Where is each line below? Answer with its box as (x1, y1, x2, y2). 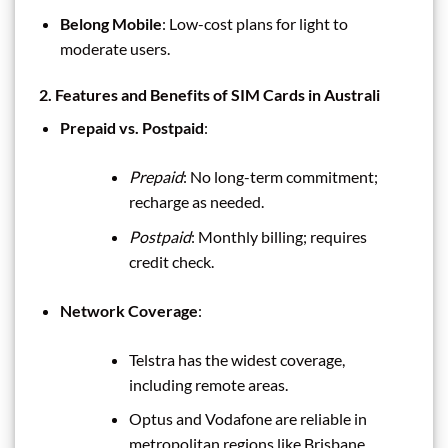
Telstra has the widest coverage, (128, 349, 345, 369)
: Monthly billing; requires (190, 226, 367, 246)
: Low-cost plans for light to (161, 14, 348, 34)
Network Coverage (59, 300, 198, 320)
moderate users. (59, 39, 170, 59)
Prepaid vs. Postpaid (59, 118, 204, 138)
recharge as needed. (128, 192, 264, 212)
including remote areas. (128, 374, 288, 394)
